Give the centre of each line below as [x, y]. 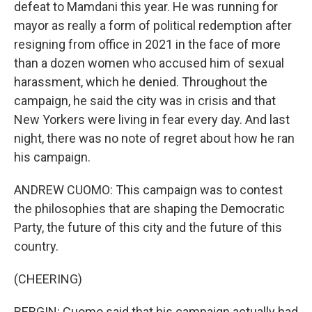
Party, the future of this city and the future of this [148, 227]
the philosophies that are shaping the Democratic [149, 209]
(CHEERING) [48, 279]
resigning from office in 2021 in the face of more [147, 44]
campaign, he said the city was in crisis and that [145, 101]
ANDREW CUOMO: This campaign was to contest [148, 190]
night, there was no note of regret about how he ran [154, 138]
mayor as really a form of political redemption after [153, 25]
